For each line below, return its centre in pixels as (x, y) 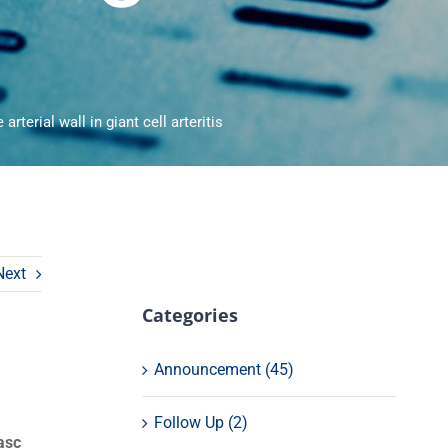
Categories (189, 314)
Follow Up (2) (200, 422)
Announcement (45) (223, 369)
